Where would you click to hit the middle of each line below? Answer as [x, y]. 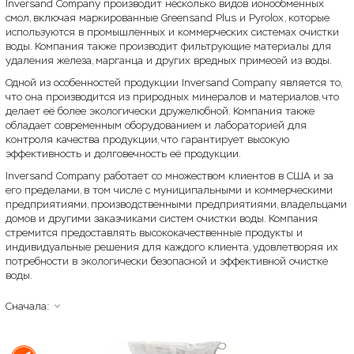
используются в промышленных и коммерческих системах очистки [172, 32]
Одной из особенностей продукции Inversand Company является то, [173, 83]
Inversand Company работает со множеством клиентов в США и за [169, 176]
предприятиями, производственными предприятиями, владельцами [176, 204]
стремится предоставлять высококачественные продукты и [154, 233]
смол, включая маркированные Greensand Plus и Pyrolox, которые [168, 18]
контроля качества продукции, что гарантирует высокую [147, 139]
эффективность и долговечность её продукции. [123, 154]
